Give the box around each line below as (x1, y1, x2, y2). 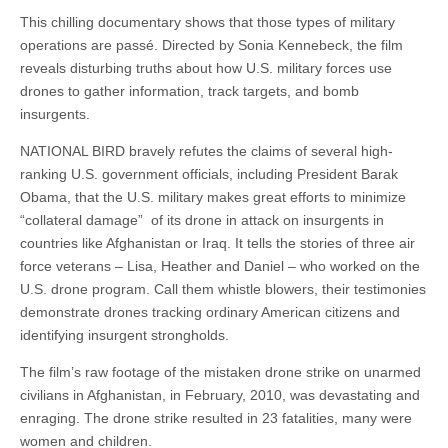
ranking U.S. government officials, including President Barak (20, 166, 398, 183)
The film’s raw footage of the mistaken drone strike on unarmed (20, 364, 421, 381)
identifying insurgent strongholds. (20, 327, 229, 344)
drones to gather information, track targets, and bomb (20, 83, 359, 100)
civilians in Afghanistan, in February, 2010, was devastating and (20, 387, 420, 404)
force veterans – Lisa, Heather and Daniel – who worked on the (20, 258, 420, 275)
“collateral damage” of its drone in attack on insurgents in (20, 212, 384, 229)
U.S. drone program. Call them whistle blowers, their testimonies (20, 281, 426, 298)
